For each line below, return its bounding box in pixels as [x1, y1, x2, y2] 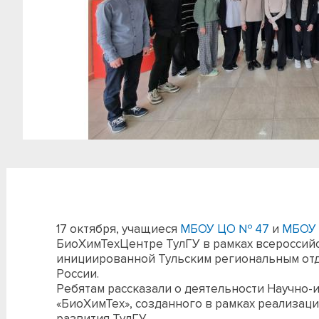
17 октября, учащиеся [56, 221, 180, 236]
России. [56, 266, 99, 281]
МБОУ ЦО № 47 [180, 221, 269, 236]
